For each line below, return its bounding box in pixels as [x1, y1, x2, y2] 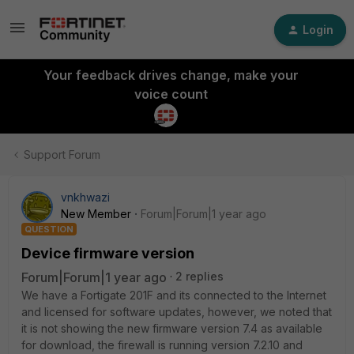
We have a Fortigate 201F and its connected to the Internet [21, 288, 326, 302]
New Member [61, 207, 131, 220]
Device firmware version [21, 245, 194, 262]
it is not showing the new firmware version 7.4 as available [21, 322, 322, 335]
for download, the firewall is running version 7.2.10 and [21, 338, 303, 352]
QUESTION [24, 224, 73, 235]
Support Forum [24, 148, 100, 161]
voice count [134, 86, 208, 102]
